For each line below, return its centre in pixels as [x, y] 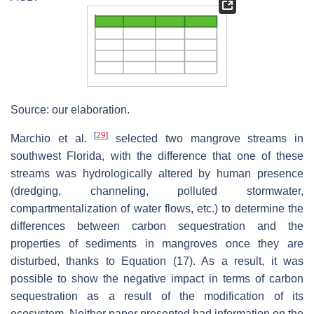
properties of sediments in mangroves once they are [157, 243]
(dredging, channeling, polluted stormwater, [157, 191]
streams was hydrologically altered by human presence [157, 173]
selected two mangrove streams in [206, 138]
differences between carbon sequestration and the [157, 226]
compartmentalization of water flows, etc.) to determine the [157, 208]
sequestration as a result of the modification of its [157, 296]
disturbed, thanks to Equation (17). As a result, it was [157, 261]
